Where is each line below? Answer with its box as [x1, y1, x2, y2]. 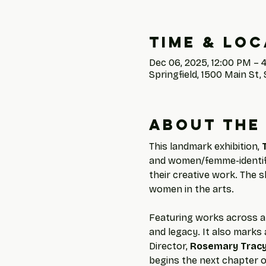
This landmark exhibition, [148, 141, 262, 152]
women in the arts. [148, 183, 234, 195]
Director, [148, 240, 190, 252]
